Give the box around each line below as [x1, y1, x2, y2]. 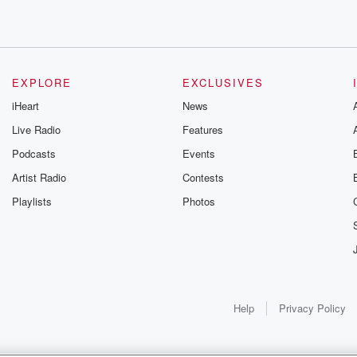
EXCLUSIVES [182, 75, 264, 90]
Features [182, 122, 223, 137]
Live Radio [12, 122, 61, 137]
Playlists [12, 194, 53, 209]
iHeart [12, 98, 40, 113]
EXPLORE [12, 75, 73, 90]
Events [182, 146, 215, 161]
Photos [182, 194, 215, 209]
